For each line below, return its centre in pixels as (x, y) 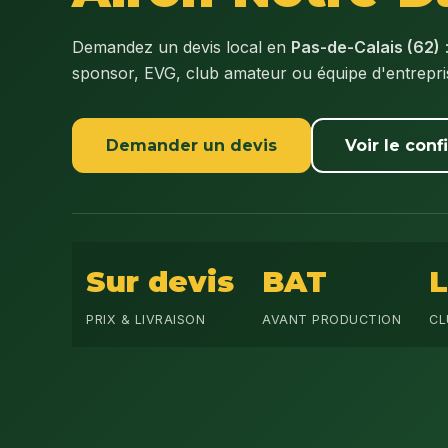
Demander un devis (191, 145)
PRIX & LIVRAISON (145, 319)
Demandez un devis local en (181, 47)
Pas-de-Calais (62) (365, 47)
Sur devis (160, 281)
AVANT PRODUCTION (331, 319)
